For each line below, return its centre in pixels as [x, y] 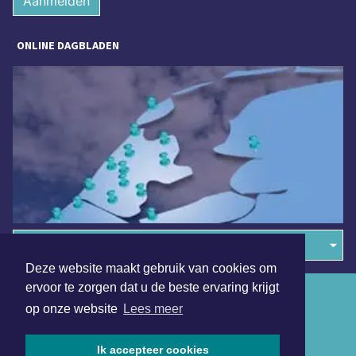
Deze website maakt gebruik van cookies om [151, 269]
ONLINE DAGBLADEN [68, 46]
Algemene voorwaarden [74, 294]
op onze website [73, 309]
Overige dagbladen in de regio [100, 246]
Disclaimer [42, 322]
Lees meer [153, 309]
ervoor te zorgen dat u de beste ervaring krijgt [152, 288]
